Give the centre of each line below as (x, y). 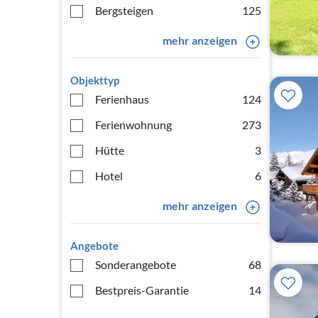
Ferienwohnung (133, 125)
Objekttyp (95, 80)
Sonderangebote (136, 264)
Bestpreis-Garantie (142, 290)
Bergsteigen (124, 10)
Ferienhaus (122, 99)
